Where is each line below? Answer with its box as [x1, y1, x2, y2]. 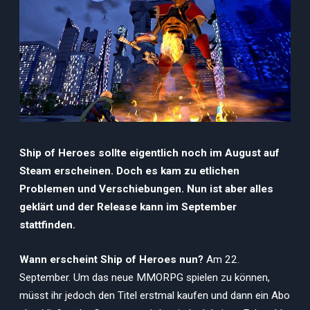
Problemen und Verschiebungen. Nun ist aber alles [19, 183, 273, 195]
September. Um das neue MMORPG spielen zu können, [19, 271, 270, 284]
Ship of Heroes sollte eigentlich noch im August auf [19, 147, 280, 159]
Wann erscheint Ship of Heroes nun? [19, 253, 206, 266]
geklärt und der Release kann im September [19, 201, 237, 213]
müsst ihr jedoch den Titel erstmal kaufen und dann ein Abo [19, 289, 290, 302]
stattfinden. [19, 219, 75, 231]
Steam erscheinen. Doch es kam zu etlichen [19, 165, 239, 177]
